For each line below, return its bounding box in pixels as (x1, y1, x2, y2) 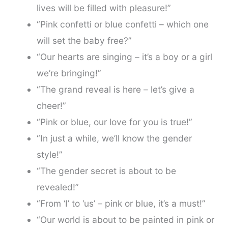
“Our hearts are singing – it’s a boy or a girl (36, 51, 212, 63)
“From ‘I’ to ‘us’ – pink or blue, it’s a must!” (36, 198, 206, 209)
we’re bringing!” (36, 68, 101, 79)
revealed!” (36, 182, 79, 193)
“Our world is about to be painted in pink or (36, 214, 214, 225)
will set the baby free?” (36, 35, 132, 46)
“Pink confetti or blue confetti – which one (36, 19, 209, 30)
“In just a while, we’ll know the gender (36, 133, 192, 144)
